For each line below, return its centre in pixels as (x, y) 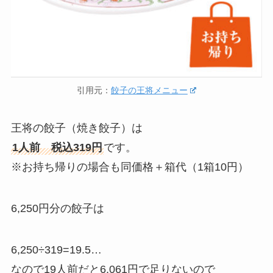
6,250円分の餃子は (57, 208)
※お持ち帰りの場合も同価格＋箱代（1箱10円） (129, 167)
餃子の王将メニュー (149, 90)
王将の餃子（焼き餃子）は (76, 128)
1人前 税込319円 (57, 147)
